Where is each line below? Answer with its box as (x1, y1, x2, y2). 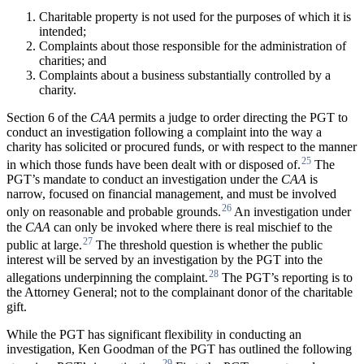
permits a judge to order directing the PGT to (119, 110, 348, 124)
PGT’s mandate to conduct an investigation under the (6, 172, 281, 187)
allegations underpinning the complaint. (6, 271, 208, 285)
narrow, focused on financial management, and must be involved (6, 187, 336, 201)
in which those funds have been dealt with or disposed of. (6, 158, 301, 172)
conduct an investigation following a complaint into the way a (6, 124, 322, 139)
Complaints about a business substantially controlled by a (39, 67, 331, 82)
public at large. (6, 237, 82, 252)
